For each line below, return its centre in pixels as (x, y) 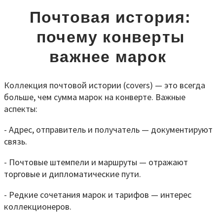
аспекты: (21, 109)
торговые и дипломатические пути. (73, 174)
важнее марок (110, 56)
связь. (16, 142)
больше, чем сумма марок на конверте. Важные (95, 97)
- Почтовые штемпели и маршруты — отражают (96, 162)
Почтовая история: (110, 17)
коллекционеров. (38, 207)
